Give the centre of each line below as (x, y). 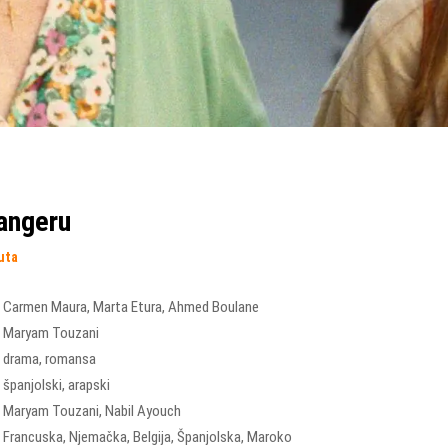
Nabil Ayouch (142, 411)
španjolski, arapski (56, 385)
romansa (70, 359)
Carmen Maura (44, 307)
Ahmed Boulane (213, 307)
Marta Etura (127, 307)
